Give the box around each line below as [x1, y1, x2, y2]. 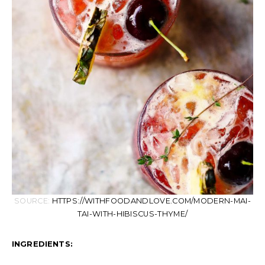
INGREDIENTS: [12, 238, 73, 248]
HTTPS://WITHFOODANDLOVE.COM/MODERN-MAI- [51, 196, 251, 205]
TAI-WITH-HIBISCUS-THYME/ [77, 209, 188, 218]
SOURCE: [14, 196, 52, 205]
